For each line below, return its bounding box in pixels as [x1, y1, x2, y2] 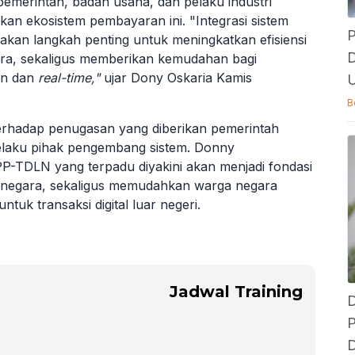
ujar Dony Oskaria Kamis [104, 70, 252, 86]
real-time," [38, 70, 104, 86]
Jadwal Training [170, 282, 303, 302]
